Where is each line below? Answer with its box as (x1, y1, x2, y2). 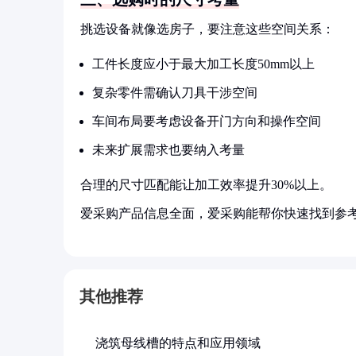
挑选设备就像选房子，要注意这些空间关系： (80, 22, 335, 36)
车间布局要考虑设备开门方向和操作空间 (92, 114, 321, 128)
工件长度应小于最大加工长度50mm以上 (92, 57, 315, 71)
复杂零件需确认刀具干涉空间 (92, 86, 257, 99)
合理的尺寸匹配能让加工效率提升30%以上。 (80, 178, 332, 192)
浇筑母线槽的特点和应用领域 (95, 336, 261, 350)
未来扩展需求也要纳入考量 (92, 143, 245, 157)
